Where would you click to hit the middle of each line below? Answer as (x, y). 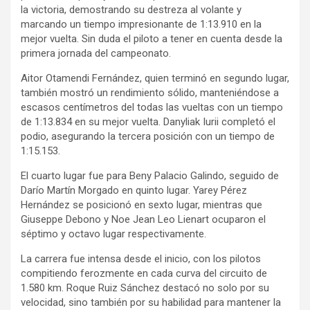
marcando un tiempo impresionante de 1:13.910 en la (141, 24)
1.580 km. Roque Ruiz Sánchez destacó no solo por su (145, 288)
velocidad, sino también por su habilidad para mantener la (151, 302)
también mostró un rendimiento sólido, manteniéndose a (150, 92)
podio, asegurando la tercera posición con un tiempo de (148, 136)
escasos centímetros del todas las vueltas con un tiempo (152, 107)
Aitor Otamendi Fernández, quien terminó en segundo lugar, (155, 78)
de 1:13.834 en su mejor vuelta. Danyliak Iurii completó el (148, 121)
